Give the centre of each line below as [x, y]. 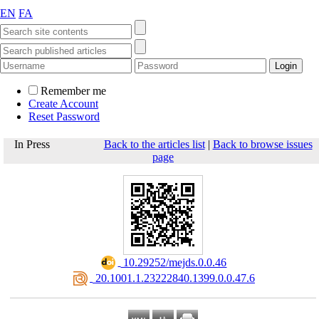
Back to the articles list [154, 144]
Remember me [73, 91]
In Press [59, 144]
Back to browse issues [262, 144]
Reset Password [64, 116]
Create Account [63, 104]
